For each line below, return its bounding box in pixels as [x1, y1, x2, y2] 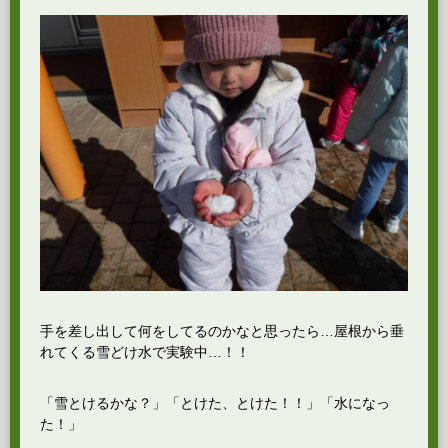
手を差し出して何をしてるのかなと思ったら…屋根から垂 [40, 323, 404, 339]
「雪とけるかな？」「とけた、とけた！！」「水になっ [40, 395, 390, 411]
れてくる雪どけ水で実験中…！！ [40, 344, 250, 360]
